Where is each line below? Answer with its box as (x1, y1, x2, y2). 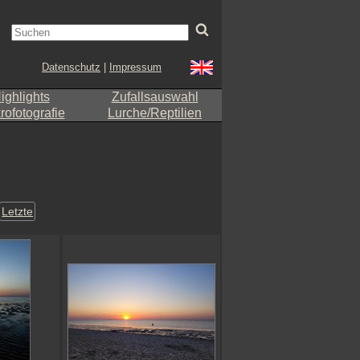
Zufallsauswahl (111, 90, 198, 104)
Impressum (109, 61, 162, 73)
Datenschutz (42, 61, 100, 73)
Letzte (2, 205, 34, 219)
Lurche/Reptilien (108, 106, 202, 120)
